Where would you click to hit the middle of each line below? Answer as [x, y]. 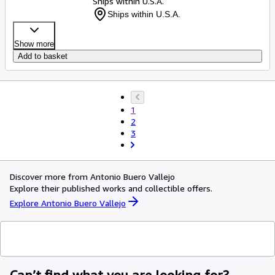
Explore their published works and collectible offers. [111, 188]
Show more [34, 44]
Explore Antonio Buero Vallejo [68, 203]
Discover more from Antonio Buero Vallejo [92, 176]
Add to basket [43, 56]
